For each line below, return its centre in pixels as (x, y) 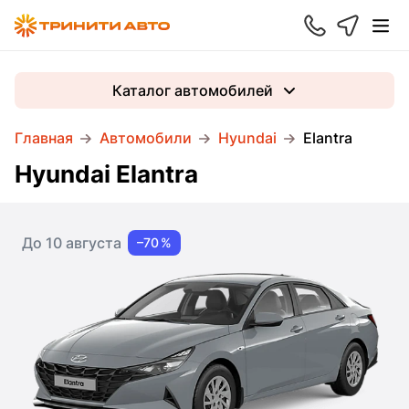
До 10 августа (72, 243)
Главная (44, 138)
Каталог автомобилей (193, 90)
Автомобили (146, 138)
